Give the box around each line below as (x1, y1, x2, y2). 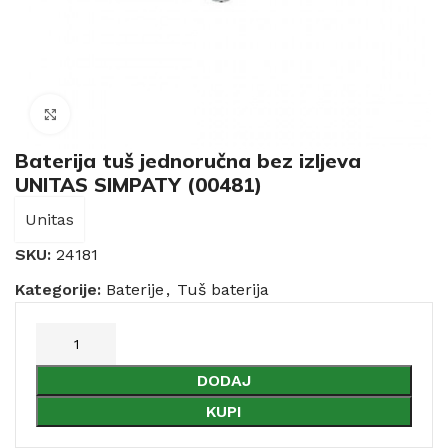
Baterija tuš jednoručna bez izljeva (15, 148, 361, 173)
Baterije (106, 280, 164, 299)
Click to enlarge (70, 105, 185, 122)
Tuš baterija (177, 280, 269, 299)
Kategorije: (15, 280, 101, 299)
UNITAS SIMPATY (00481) (15, 172, 262, 197)
